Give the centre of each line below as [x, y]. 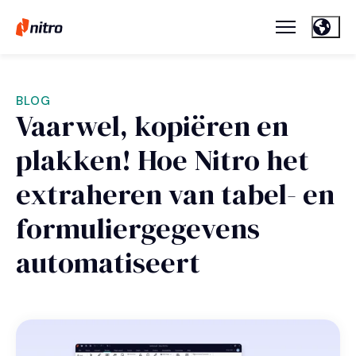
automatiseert [108, 263]
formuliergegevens [138, 229]
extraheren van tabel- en [175, 195]
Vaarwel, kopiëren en [152, 126]
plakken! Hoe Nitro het [163, 161]
